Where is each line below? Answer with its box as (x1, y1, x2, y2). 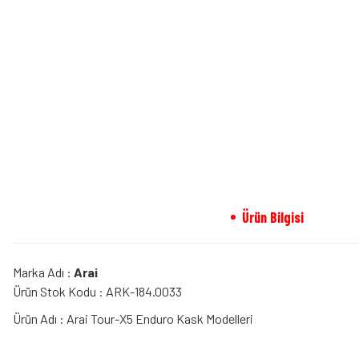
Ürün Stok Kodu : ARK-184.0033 (13, 284, 182, 299)
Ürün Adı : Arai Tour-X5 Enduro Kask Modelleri (13, 311, 253, 326)
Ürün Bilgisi (242, 208, 304, 226)
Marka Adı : (13, 264, 74, 280)
